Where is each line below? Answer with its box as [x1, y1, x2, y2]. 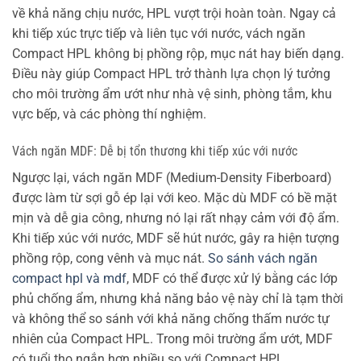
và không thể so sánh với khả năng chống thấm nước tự [12, 311, 330, 327]
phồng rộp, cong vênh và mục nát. [12, 251, 208, 267]
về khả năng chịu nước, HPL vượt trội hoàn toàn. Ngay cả [12, 6, 336, 22]
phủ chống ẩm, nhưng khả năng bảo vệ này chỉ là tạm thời [12, 291, 343, 307]
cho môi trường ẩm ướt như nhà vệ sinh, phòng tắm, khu [12, 86, 332, 102]
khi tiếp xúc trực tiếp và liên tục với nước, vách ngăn [12, 26, 305, 42]
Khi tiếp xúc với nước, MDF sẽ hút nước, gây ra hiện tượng [12, 230, 339, 247]
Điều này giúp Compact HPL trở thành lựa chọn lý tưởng [12, 66, 330, 82]
